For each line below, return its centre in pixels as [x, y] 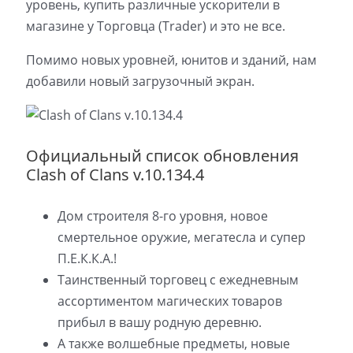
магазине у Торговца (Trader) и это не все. [155, 26]
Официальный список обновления [162, 156]
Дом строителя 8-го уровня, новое [162, 216]
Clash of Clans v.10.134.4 [115, 175]
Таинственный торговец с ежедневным [178, 279]
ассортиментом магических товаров [169, 301]
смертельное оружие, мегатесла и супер [181, 237]
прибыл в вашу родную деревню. [159, 322]
